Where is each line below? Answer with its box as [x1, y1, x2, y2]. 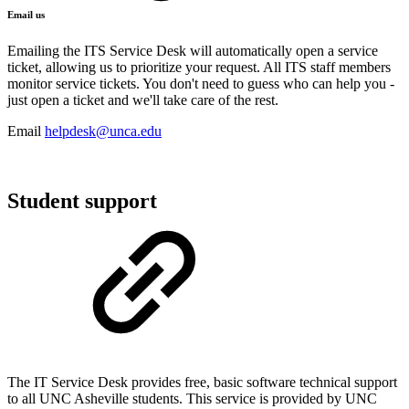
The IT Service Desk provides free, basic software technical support [7, 373, 397, 390]
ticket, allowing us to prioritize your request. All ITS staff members [7, 59, 391, 76]
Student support [7, 189, 157, 214]
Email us [7, 9, 47, 21]
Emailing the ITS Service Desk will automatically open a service [7, 43, 378, 59]
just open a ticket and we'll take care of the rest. [7, 92, 278, 109]
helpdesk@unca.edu [45, 123, 162, 140]
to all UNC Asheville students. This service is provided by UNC [7, 390, 377, 406]
